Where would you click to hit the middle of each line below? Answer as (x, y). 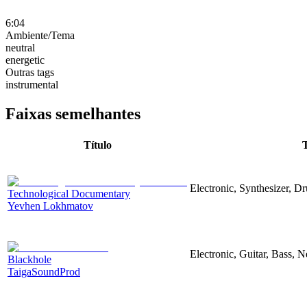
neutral (20, 47)
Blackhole (29, 259)
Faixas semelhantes (73, 113)
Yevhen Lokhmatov (50, 206)
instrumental (32, 84)
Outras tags (30, 72)
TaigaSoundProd (44, 271)
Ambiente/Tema (40, 35)
